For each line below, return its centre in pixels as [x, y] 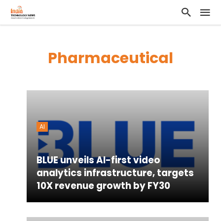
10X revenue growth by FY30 [103, 185]
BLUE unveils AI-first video [98, 160]
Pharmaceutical [110, 58]
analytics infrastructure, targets [115, 173]
